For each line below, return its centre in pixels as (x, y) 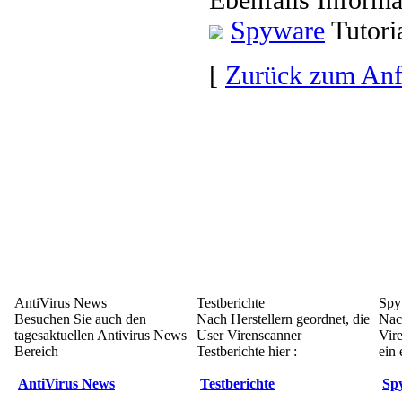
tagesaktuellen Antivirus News (100, 335)
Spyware (278, 30)
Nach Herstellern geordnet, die (283, 319)
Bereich (36, 351)
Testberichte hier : (247, 351)
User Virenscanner (249, 335)
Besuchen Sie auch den (80, 319)
